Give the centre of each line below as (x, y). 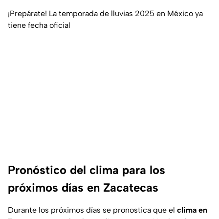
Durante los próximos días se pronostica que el (92, 210)
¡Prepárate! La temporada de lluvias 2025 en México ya (105, 14)
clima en (192, 210)
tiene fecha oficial (39, 25)
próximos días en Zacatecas (83, 188)
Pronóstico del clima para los (87, 170)
